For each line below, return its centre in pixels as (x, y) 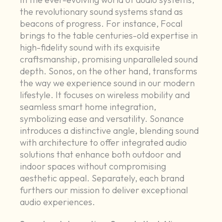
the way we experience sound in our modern (108, 83)
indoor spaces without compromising (93, 166)
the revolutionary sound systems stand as (102, 12)
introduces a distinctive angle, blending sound (110, 131)
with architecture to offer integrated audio (104, 143)
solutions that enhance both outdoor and (101, 155)
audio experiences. (58, 202)
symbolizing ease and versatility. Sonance (102, 119)
